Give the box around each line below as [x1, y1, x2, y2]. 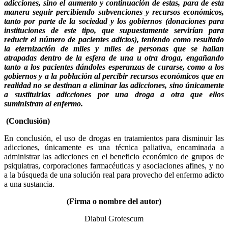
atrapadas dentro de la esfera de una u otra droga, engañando [4, 53, 224, 63]
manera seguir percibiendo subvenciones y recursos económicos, [4, 8, 224, 17]
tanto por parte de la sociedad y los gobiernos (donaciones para [4, 17, 224, 26]
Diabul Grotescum [84, 214, 144, 223]
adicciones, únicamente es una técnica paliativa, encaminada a [4, 143, 224, 152]
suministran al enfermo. [4, 99, 83, 108]
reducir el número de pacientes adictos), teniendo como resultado [4, 35, 224, 44]
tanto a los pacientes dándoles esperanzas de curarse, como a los [4, 63, 224, 72]
